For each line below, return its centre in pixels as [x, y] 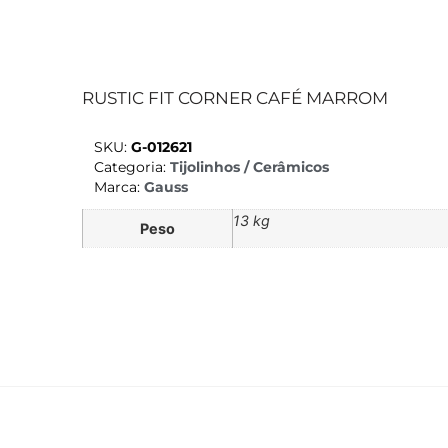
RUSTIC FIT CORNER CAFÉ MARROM [235, 97]
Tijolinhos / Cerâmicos [249, 167]
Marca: [119, 187]
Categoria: [132, 167]
